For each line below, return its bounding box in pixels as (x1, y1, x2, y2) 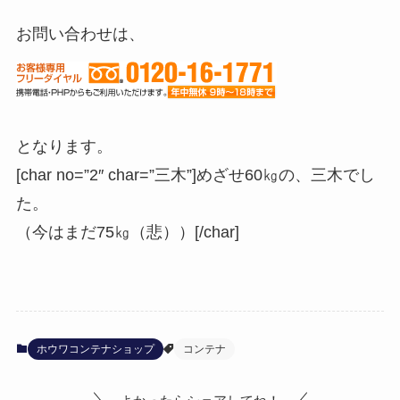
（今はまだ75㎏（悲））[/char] (15, 223, 239, 242)
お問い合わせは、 (15, 25, 145, 44)
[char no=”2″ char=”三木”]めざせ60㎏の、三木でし (15, 166, 375, 185)
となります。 (15, 137, 112, 156)
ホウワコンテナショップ (36, 342, 154, 355)
